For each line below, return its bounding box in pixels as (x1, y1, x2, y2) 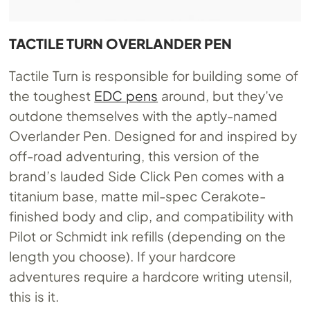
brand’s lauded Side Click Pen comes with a (9, 167, 284, 184)
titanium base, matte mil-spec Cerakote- (9, 187, 266, 204)
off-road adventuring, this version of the (9, 147, 259, 164)
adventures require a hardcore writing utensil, (9, 267, 292, 284)
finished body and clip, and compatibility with (9, 207, 293, 224)
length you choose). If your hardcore (9, 247, 236, 264)
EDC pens (94, 86, 158, 104)
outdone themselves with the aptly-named (9, 107, 278, 124)
